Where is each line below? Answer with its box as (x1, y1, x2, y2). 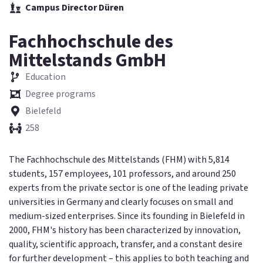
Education (25, 70, 66, 83)
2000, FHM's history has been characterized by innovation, (9, 223, 241, 237)
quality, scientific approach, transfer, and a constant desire (9, 237, 242, 251)
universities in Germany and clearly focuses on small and (9, 195, 233, 208)
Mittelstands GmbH (9, 46, 166, 74)
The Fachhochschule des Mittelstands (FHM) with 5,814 (9, 153, 230, 166)
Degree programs (25, 87, 96, 100)
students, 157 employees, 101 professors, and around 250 (9, 167, 236, 180)
